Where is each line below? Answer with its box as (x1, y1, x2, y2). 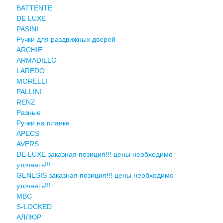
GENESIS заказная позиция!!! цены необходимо (16, 171, 174, 179)
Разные (16, 108, 41, 116)
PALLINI (16, 87, 42, 96)
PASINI (16, 24, 38, 33)
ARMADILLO (16, 56, 57, 64)
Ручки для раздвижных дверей (16, 35, 115, 43)
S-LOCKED (16, 202, 52, 211)
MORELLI (16, 77, 47, 85)
